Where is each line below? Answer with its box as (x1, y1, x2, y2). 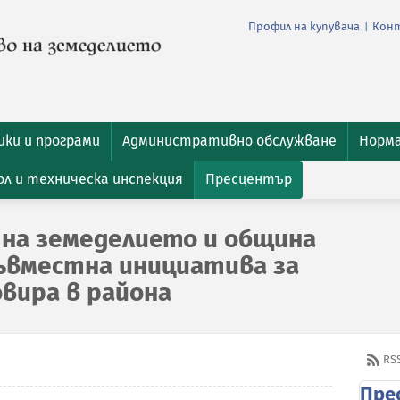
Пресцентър (205, 171, 292, 187)
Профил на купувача (248, 20, 360, 34)
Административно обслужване (122, 132, 337, 149)
